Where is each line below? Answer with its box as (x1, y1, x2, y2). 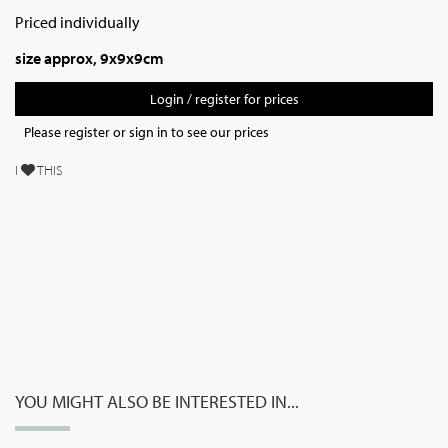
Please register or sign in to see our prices (24, 123, 269, 141)
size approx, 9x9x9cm (15, 48, 164, 68)
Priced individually (15, 12, 143, 32)
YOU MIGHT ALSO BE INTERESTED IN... (15, 390, 299, 413)
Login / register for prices (149, 90, 299, 108)
